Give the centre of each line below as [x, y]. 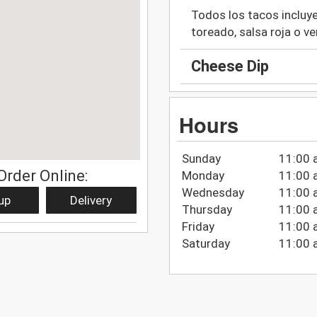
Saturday [206, 243]
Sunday [201, 158]
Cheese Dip [230, 67]
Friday [198, 226]
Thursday [207, 209]
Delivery [91, 200]
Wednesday [213, 192]
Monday [203, 175]
